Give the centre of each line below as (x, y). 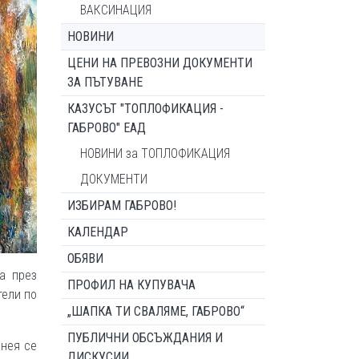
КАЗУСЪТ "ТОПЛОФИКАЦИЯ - (145, 109)
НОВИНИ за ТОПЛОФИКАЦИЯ (155, 153)
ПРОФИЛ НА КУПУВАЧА (131, 285)
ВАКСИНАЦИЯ (116, 10)
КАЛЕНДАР (98, 232)
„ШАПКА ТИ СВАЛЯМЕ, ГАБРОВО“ (156, 311)
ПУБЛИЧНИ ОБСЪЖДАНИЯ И (145, 338)
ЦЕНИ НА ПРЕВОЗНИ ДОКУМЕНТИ (160, 63)
